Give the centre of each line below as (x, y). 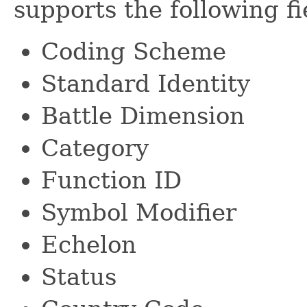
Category (95, 148)
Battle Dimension (143, 115)
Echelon (89, 244)
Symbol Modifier (139, 212)
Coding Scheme (134, 51)
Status (79, 277)
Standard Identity (146, 83)
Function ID (111, 180)
